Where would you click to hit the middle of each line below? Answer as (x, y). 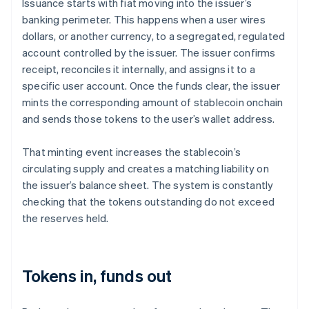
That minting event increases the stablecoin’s (132, 152)
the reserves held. (66, 218)
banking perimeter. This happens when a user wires (144, 20)
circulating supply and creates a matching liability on (146, 169)
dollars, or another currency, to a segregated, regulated (154, 36)
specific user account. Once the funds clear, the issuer (151, 86)
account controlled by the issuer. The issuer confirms (149, 53)
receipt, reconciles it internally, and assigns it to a (139, 69)
